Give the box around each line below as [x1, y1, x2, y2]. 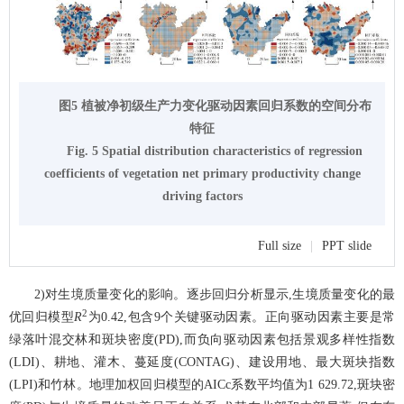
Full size [258, 239, 301, 253]
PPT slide [322, 239, 372, 253]
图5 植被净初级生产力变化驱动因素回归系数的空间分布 [58, 99, 372, 114]
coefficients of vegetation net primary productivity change [43, 167, 361, 181]
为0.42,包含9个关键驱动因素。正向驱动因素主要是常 [87, 310, 396, 325]
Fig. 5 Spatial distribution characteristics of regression [67, 144, 363, 159]
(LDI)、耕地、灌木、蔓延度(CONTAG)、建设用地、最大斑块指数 [9, 355, 395, 370]
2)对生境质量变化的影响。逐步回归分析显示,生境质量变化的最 [34, 288, 395, 302]
